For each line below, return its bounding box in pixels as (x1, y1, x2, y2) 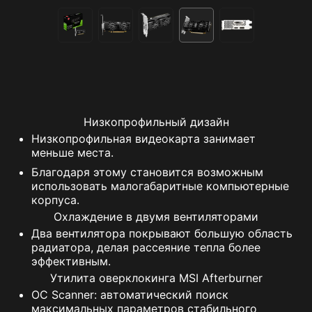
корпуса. (31, 193, 79, 208)
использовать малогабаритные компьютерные (31, 179, 289, 194)
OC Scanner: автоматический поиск (31, 288, 228, 302)
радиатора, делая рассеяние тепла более (31, 240, 260, 255)
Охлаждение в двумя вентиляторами (54, 210, 258, 224)
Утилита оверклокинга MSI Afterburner (49, 271, 263, 286)
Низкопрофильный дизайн (83, 115, 229, 130)
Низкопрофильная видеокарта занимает (31, 132, 256, 146)
